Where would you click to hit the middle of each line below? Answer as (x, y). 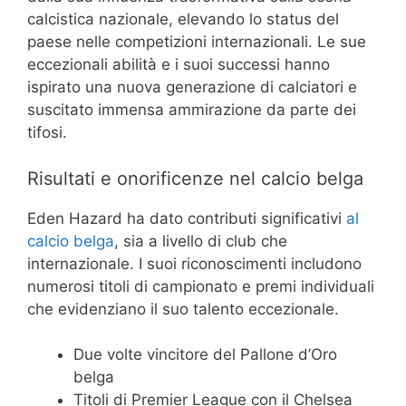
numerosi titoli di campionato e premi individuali (201, 286)
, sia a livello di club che (201, 241)
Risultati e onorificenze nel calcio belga (195, 178)
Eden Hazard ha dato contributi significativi (187, 218)
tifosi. (47, 133)
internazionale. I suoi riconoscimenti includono (194, 263)
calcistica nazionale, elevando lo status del (183, 19)
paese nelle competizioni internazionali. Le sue (197, 42)
